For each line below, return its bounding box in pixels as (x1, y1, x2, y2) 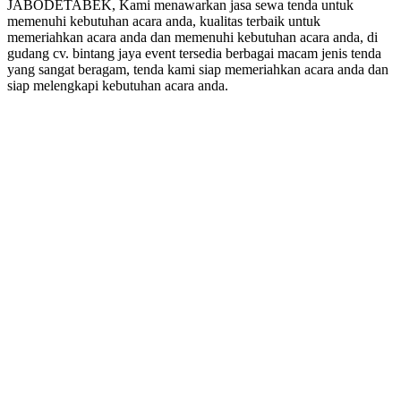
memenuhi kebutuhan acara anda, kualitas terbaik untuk (7, 13, 320, 29)
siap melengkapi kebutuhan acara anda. (7, 77, 228, 93)
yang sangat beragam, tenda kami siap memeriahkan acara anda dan (7, 61, 388, 77)
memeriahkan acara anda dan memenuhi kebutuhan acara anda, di (7, 29, 378, 45)
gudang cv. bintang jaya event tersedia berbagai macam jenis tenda (7, 45, 381, 61)
